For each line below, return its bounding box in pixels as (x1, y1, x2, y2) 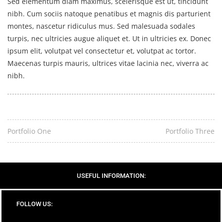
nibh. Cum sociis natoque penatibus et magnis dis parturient (7, 9, 211, 18)
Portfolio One (7, 126, 51, 136)
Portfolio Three (166, 126, 215, 136)
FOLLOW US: (16, 200, 53, 208)
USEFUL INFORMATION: (76, 172, 146, 179)
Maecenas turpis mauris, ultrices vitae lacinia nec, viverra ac (7, 58, 209, 68)
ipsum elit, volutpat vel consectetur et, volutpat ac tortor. (7, 46, 196, 55)
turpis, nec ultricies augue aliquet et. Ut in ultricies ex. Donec (7, 34, 211, 43)
